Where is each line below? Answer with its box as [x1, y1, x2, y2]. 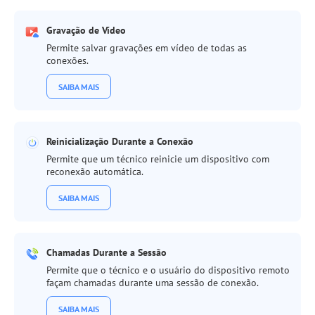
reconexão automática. [46, 165, 143, 178]
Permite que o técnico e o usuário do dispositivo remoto [46, 264, 290, 276]
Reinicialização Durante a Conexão [46, 135, 193, 148]
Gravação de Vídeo [46, 24, 126, 37]
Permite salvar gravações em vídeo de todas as [46, 41, 247, 54]
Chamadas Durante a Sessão [46, 246, 167, 259]
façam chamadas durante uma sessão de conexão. [46, 276, 259, 289]
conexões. [46, 54, 89, 67]
